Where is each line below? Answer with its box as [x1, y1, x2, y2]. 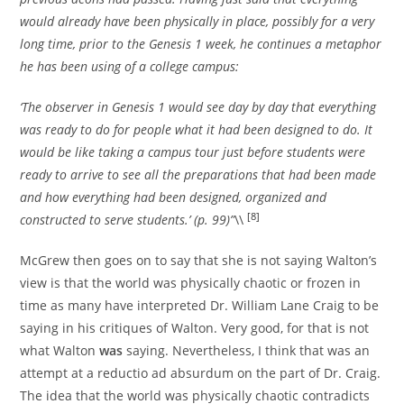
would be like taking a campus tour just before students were [20, 143, 366, 161]
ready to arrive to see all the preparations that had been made [20, 166, 377, 184]
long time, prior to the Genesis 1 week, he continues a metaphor [20, 35, 382, 53]
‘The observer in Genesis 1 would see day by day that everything [20, 98, 377, 116]
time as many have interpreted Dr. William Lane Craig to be [20, 297, 380, 315]
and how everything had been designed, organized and [20, 188, 327, 207]
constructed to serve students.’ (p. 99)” [20, 211, 235, 229]
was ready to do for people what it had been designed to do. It [20, 121, 373, 139]
